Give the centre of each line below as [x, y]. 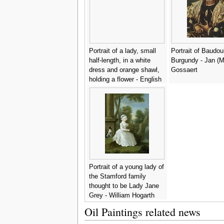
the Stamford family [117, 176]
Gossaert [184, 70]
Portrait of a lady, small [122, 51]
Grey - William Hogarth [121, 195]
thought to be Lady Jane [124, 186]
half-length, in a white [119, 60]
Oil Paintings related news [142, 211]
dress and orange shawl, [124, 70]
